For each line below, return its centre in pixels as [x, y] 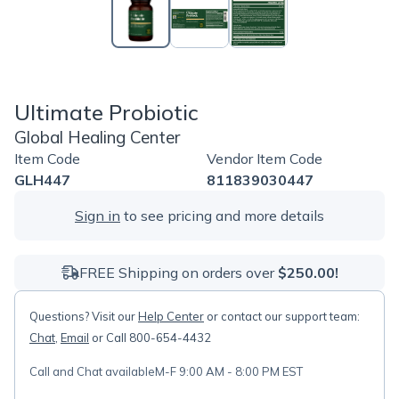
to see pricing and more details [222, 216]
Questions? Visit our [84, 316]
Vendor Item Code [265, 159]
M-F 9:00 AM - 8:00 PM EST [229, 371]
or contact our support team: [282, 316]
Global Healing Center [97, 137]
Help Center [171, 316]
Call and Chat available [92, 371]
